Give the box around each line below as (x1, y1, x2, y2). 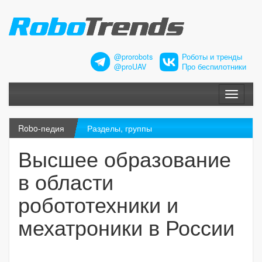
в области (18, 166, 113, 196)
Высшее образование (18, 143, 231, 174)
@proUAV (114, 61, 146, 73)
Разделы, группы (87, 122, 152, 135)
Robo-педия (18, 122, 64, 135)
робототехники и (18, 189, 178, 219)
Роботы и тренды (182, 51, 242, 63)
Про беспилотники (182, 61, 246, 73)
